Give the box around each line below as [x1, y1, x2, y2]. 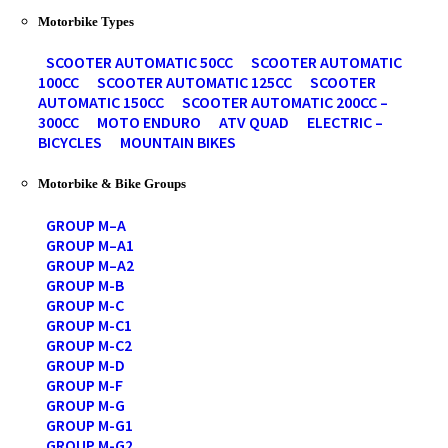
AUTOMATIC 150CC [38, 92, 164, 113]
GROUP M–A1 [46, 234, 134, 255]
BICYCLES [38, 132, 102, 153]
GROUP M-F [46, 374, 123, 395]
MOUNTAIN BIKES [120, 132, 236, 153]
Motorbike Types [38, 13, 134, 29]
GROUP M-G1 [46, 414, 133, 435]
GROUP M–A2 [46, 254, 134, 275]
